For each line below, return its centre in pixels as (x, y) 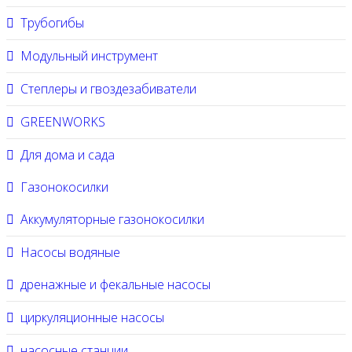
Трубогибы (52, 23)
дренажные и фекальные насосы (115, 284)
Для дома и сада (68, 155)
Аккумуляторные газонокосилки (112, 219)
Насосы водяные (70, 252)
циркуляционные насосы (92, 317)
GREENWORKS (63, 122)
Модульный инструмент (89, 56)
